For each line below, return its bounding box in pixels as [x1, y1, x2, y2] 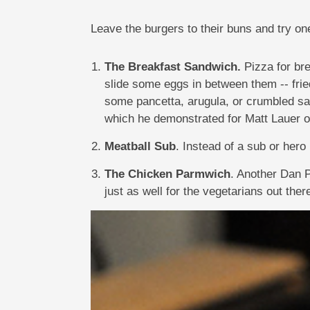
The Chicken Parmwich [104, 167, 230, 181]
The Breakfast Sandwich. [104, 60, 244, 74]
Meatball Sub [104, 140, 176, 154]
